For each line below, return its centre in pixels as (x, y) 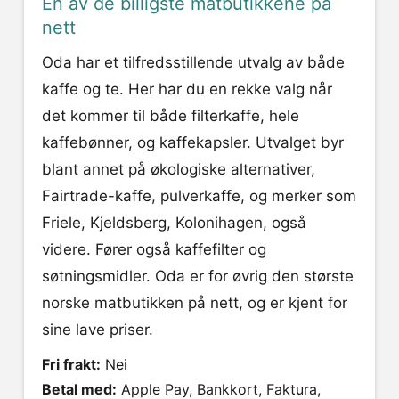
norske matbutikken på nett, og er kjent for (195, 303)
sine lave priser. (98, 330)
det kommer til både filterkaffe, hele (171, 116)
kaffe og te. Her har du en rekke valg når (187, 90)
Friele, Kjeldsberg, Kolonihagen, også (174, 223)
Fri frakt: (71, 365)
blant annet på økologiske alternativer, (179, 170)
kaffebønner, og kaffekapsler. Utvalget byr (193, 143)
